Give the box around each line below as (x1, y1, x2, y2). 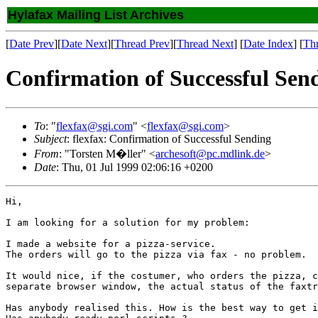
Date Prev (9, 38, 54, 50)
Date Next (61, 38, 107, 50)
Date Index (243, 38, 293, 50)
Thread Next (177, 38, 234, 50)
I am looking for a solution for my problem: (6, 216, 250, 228)
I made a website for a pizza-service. (6, 238, 216, 249)
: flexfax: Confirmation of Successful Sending (67, 132, 271, 145)
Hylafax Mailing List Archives (8, 8, 184, 22)
